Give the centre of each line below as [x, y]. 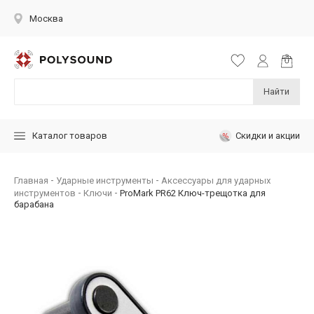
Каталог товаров [70, 136]
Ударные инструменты [105, 180]
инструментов [45, 193]
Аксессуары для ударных [216, 180]
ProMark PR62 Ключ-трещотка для [193, 193]
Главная [31, 180]
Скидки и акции [268, 135]
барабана [34, 204]
